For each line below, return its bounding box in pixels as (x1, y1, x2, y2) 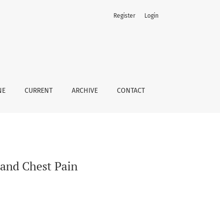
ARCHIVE (71, 86, 98, 95)
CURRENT (25, 86, 53, 95)
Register (113, 12, 136, 19)
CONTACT (116, 86, 145, 95)
